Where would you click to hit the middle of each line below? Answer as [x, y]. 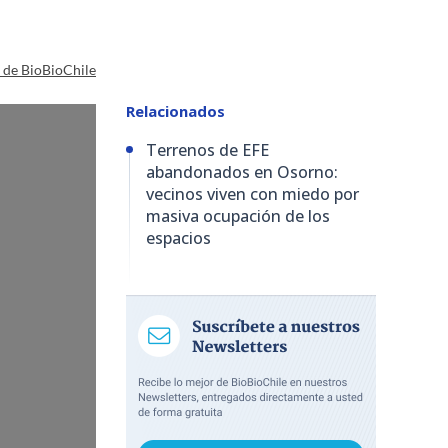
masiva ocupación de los [238, 215]
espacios [178, 237]
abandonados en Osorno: [242, 171]
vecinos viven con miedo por [252, 193]
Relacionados [175, 110]
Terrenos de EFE [207, 149]
